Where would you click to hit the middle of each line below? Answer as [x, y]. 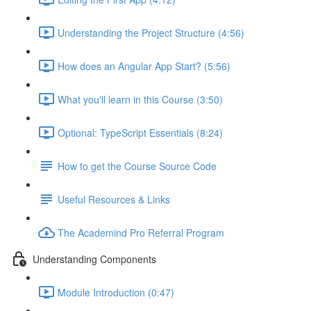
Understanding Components [94, 259]
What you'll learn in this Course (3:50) [140, 99]
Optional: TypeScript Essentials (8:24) [140, 132]
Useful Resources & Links [114, 199]
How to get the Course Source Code [137, 166]
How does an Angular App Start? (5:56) [144, 66]
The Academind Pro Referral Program [141, 232]
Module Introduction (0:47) [116, 292]
